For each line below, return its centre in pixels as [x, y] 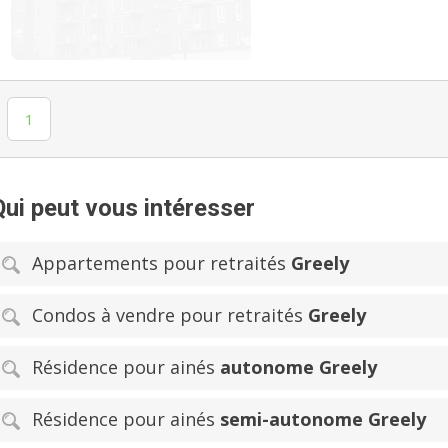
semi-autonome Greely [323, 418]
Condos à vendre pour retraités [170, 314]
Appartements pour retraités [161, 262]
